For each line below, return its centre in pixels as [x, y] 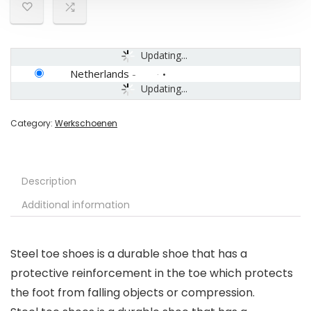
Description [49, 182]
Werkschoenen [86, 124]
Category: [33, 124]
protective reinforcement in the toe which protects [152, 274]
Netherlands [100, 74]
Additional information [76, 205]
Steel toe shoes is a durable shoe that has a [129, 254]
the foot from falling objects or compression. [133, 293]
